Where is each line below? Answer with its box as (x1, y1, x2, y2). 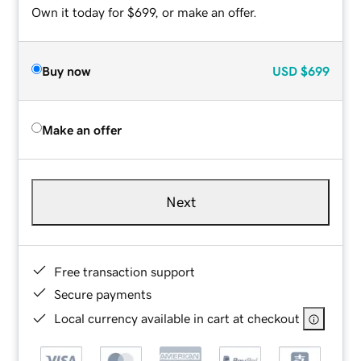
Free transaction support (54, 264, 196, 278)
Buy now (42, 64, 91, 77)
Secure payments (54, 287, 152, 301)
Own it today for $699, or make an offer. (31, 5, 258, 19)
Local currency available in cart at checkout (54, 311, 301, 325)
